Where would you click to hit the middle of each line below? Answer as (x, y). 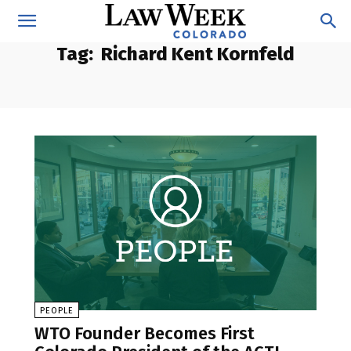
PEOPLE (57, 311)
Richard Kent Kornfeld (198, 54)
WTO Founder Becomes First (145, 334)
